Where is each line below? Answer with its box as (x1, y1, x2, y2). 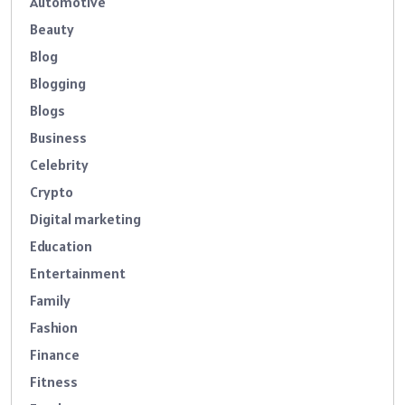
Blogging (30, 74, 86, 93)
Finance (30, 345, 80, 364)
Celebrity (30, 155, 89, 174)
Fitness (30, 372, 78, 391)
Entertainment (30, 264, 126, 283)
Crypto (30, 183, 73, 202)
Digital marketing (30, 210, 141, 229)
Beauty (30, 20, 74, 39)
